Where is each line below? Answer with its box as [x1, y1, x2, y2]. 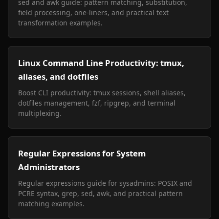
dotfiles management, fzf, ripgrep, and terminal [18, 98, 175, 108]
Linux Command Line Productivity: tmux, [18, 57, 184, 68]
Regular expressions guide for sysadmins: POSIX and [18, 178, 192, 188]
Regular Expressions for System [18, 148, 146, 159]
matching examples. [18, 199, 85, 208]
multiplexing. [18, 109, 62, 118]
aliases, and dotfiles [18, 71, 98, 82]
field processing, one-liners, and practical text [18, 8, 169, 17]
